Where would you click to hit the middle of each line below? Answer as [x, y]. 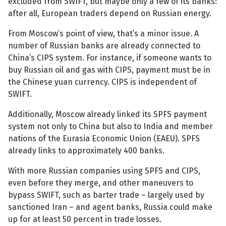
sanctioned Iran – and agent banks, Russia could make [110, 207]
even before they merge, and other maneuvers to [101, 183]
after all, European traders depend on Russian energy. [110, 14]
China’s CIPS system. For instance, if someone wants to [110, 58]
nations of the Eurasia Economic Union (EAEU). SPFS [104, 139]
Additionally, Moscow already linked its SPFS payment [107, 115]
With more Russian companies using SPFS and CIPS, [104, 171]
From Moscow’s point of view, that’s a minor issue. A [103, 34]
